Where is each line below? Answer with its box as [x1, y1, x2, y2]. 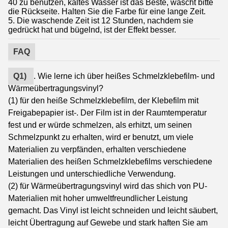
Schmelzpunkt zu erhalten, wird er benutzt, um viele [8, 132, 193, 141]
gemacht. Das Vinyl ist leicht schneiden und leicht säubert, [8, 206, 218, 215]
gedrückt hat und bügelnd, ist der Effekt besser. [8, 25, 176, 34]
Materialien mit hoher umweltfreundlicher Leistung [8, 193, 188, 203]
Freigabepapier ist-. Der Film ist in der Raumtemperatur [8, 108, 207, 117]
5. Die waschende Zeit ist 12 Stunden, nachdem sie [8, 16, 193, 25]
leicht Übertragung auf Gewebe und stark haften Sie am [8, 218, 208, 227]
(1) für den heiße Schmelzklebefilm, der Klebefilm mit [8, 96, 198, 105]
